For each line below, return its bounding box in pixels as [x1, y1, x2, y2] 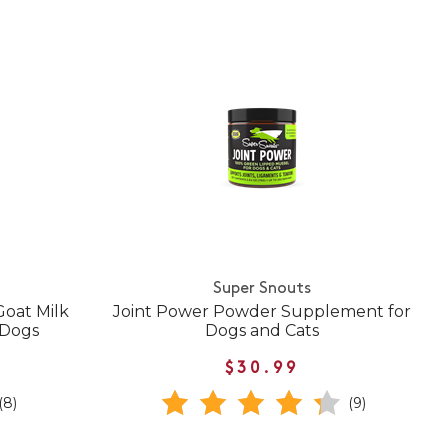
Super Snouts [213, 280, 312, 297]
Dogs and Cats [205, 320, 320, 340]
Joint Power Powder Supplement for [113, 301, 412, 321]
